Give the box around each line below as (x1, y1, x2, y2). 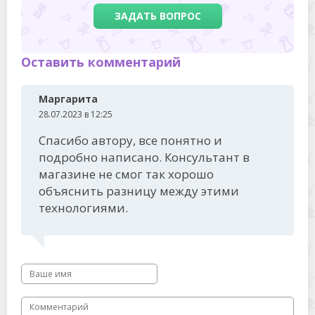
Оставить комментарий (21, 53, 181, 70)
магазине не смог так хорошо (39, 165, 214, 182)
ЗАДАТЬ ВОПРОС (114, 8, 201, 22)
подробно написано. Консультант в (39, 148, 250, 165)
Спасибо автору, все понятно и (39, 131, 222, 148)
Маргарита (39, 91, 98, 105)
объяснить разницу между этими (39, 182, 239, 199)
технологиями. (39, 199, 128, 216)
